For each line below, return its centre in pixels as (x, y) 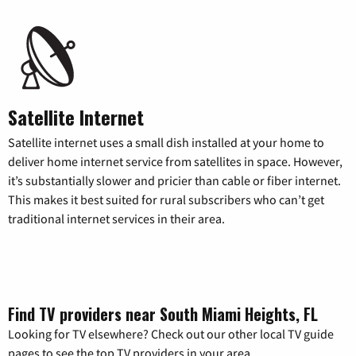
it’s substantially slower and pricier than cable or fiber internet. (174, 181)
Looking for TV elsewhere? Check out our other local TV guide (171, 334)
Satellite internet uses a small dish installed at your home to (166, 143)
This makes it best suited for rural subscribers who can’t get (166, 200)
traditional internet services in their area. (116, 219)
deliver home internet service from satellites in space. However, (175, 162)
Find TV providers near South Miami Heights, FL (163, 314)
